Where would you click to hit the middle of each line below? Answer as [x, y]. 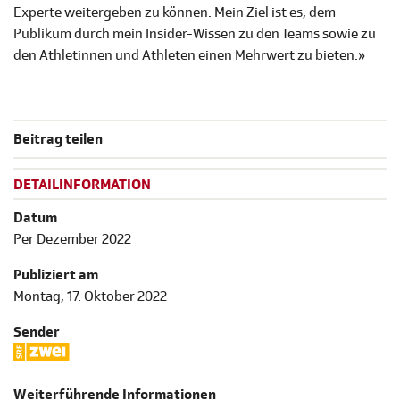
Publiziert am [56, 275]
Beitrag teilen [58, 140]
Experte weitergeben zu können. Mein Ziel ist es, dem [175, 13]
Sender [37, 332]
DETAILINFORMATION [82, 185]
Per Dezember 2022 [72, 239]
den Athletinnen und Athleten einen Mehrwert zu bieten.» [189, 56]
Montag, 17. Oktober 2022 [90, 296]
